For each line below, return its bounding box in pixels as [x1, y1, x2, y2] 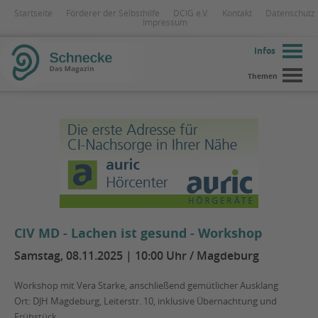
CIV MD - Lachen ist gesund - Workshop [14, 224, 262, 242]
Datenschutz [265, 7, 315, 18]
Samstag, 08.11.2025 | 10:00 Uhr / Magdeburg [14, 248, 259, 263]
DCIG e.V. [173, 7, 209, 18]
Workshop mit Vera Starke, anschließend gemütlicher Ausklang [14, 279, 278, 292]
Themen [248, 71, 278, 81]
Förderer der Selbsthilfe [66, 7, 160, 18]
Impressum [142, 16, 187, 28]
